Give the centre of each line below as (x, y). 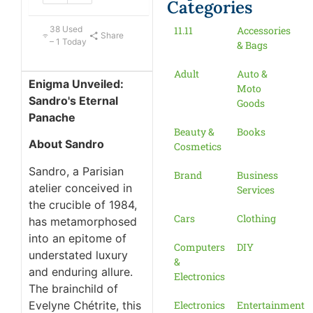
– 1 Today (68, 42)
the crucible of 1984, (83, 204)
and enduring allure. (81, 271)
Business (257, 175)
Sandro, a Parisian (76, 171)
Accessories (263, 31)
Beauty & (195, 132)
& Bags (252, 45)
